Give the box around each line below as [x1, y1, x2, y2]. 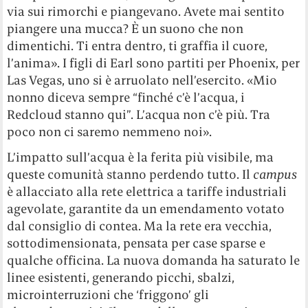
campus [253, 166, 298, 183]
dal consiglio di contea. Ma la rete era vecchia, [7, 218, 272, 234]
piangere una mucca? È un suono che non [7, 21, 244, 37]
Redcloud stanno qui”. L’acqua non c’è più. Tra [7, 107, 271, 123]
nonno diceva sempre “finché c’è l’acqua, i [7, 89, 245, 106]
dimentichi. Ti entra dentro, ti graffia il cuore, [7, 38, 268, 54]
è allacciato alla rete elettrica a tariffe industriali [7, 184, 287, 200]
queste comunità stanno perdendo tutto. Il [7, 166, 254, 183]
